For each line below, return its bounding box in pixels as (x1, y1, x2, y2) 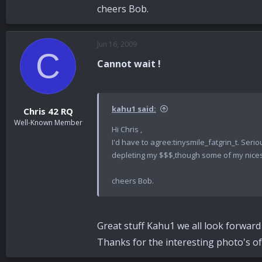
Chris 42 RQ (23, 105, 73, 117)
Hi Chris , (112, 124, 142, 135)
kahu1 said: (112, 104, 156, 115)
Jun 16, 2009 (97, 39, 137, 50)
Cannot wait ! (97, 57, 161, 71)
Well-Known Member (13, 117, 82, 127)
